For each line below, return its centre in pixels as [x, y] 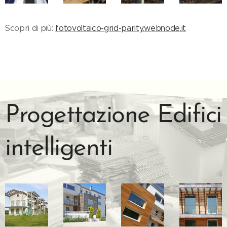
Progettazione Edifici [113, 116]
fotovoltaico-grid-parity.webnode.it [121, 28]
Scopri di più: [30, 28]
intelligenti [59, 149]
